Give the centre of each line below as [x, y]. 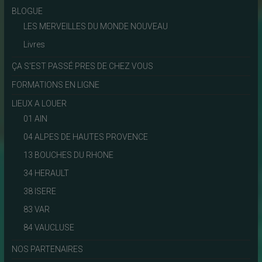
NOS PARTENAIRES [47, 249]
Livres [34, 44]
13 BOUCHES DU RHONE [68, 155]
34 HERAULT [46, 173]
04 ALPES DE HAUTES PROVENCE [85, 137]
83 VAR [36, 209]
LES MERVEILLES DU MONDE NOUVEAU [95, 26]
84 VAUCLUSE [49, 227]
